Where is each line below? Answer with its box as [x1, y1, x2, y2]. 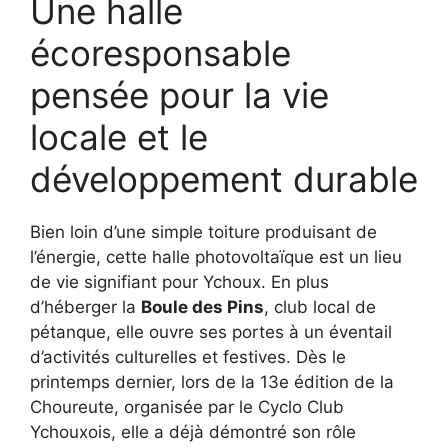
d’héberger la [30, 296, 141, 317]
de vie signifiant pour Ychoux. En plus [30, 271, 329, 292]
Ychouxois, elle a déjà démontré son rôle [30, 421, 356, 442]
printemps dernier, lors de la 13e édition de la [30, 371, 394, 392]
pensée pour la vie [30, 73, 329, 116]
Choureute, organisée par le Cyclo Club [30, 396, 344, 417]
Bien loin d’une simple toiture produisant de [30, 221, 377, 242]
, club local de [264, 296, 376, 317]
